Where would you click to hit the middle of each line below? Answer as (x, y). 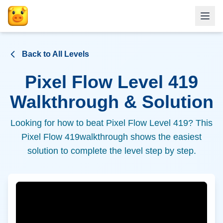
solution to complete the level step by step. (111, 151)
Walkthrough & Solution (111, 102)
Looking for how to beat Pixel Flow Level (92, 123)
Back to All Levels (56, 54)
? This (200, 123)
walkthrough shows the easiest (141, 137)
